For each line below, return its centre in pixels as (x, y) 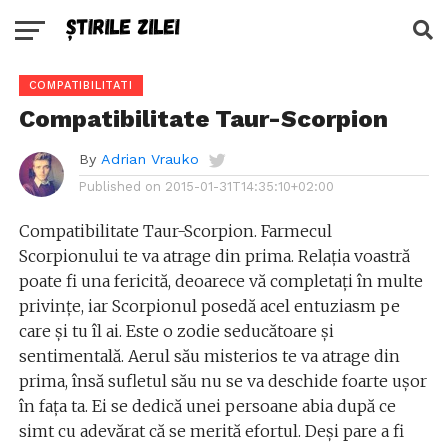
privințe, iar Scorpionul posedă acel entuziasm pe (209, 306)
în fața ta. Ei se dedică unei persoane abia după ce (207, 406)
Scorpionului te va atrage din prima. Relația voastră (214, 256)
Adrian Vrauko (149, 159)
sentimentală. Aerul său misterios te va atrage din (209, 356)
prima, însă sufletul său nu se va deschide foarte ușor (222, 381)
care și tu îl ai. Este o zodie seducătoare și (176, 331)
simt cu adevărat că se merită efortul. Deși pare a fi (211, 431)
